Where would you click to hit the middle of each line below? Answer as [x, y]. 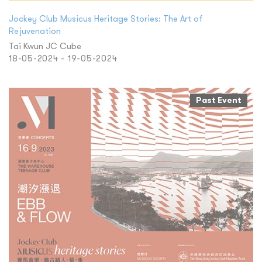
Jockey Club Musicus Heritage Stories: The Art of [106, 18]
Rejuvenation [35, 30]
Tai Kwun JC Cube [45, 46]
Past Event [219, 100]
